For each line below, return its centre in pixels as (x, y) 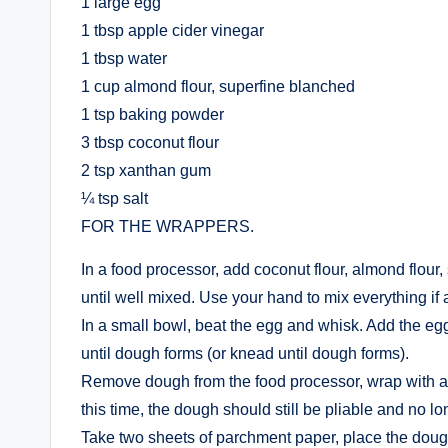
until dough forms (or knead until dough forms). (245, 353)
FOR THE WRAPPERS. (167, 226)
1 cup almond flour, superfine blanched (218, 86)
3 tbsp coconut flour (150, 142)
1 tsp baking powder (152, 114)
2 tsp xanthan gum (146, 170)
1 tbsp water (124, 58)
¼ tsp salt (114, 198)
